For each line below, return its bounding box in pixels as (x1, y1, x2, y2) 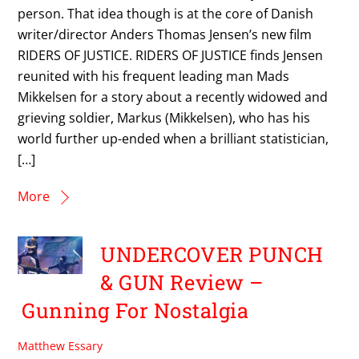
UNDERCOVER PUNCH (100, 240, 324, 268)
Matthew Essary (18, 338, 103, 354)
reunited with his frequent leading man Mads (18, 67, 290, 85)
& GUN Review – (100, 268, 264, 296)
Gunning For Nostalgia (22, 296, 249, 325)
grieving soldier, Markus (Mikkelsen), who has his (18, 108, 311, 127)
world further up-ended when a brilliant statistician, (18, 129, 329, 147)
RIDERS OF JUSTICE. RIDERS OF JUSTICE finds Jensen (18, 46, 324, 64)
